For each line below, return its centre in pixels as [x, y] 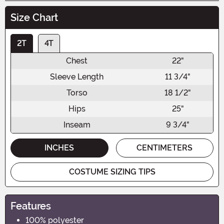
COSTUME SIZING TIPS [112, 171]
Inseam [77, 124]
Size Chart [34, 17]
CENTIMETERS [165, 147]
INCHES [59, 147]
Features [31, 206]
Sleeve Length [77, 76]
